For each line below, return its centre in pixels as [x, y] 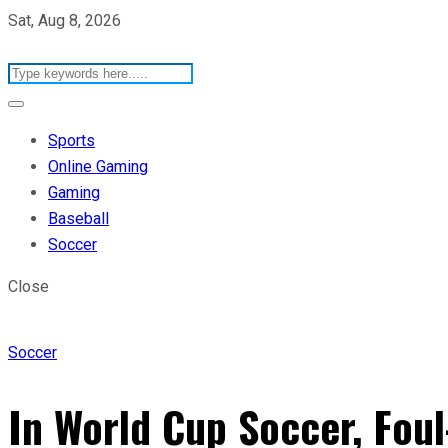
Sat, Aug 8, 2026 [64, 20]
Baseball [78, 218]
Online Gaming [98, 166]
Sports [71, 140]
